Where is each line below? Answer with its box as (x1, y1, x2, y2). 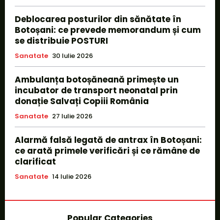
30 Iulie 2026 (52, 51, 93, 60)
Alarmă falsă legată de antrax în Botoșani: (15, 134, 202, 146)
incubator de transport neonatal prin (15, 84, 178, 96)
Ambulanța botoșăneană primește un (15, 73, 179, 85)
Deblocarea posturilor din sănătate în (15, 13, 181, 25)
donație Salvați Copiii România (15, 95, 149, 107)
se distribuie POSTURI (15, 34, 108, 47)
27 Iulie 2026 (52, 111, 92, 121)
